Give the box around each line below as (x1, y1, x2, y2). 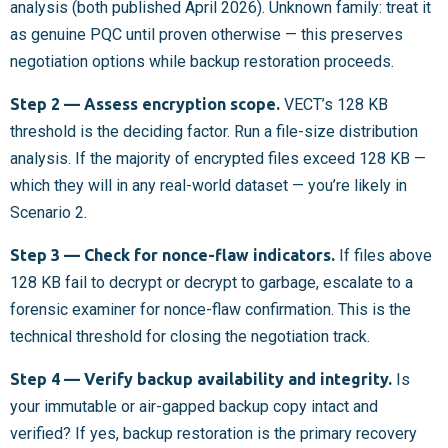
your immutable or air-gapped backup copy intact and (10, 396, 378, 416)
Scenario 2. (10, 202, 87, 222)
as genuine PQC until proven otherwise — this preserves (10, 24, 403, 44)
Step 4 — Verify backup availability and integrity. (10, 369, 392, 388)
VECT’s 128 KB (280, 94, 388, 114)
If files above (335, 245, 432, 265)
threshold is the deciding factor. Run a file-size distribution (10, 121, 418, 141)
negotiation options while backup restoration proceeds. (10, 51, 394, 71)
